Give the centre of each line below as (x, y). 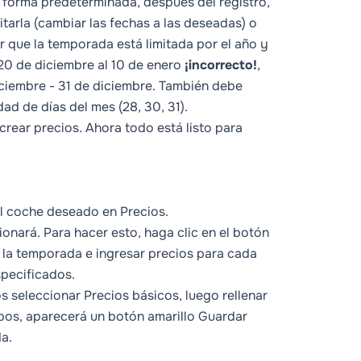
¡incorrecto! (221, 65)
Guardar (223, 317)
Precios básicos (131, 296)
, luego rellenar (223, 296)
